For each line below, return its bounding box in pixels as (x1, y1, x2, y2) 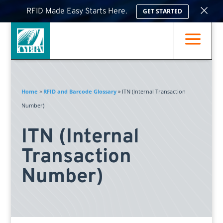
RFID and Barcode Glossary (43, 88, 116, 95)
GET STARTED (143, 7, 183, 16)
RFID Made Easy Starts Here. (26, 6, 127, 16)
